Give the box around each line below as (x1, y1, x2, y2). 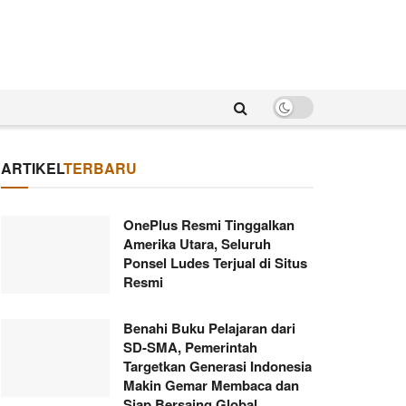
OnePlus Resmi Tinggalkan (123, 215, 295, 235)
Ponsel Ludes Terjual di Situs (123, 253, 307, 273)
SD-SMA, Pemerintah (123, 337, 257, 357)
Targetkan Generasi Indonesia (123, 356, 312, 376)
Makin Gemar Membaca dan (123, 375, 299, 395)
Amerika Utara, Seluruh (123, 234, 271, 254)
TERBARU (63, 158, 137, 179)
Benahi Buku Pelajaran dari (123, 318, 295, 338)
